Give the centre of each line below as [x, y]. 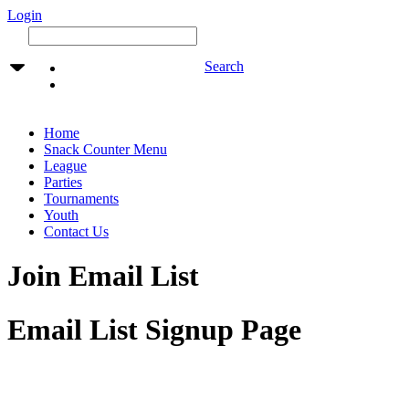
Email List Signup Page [154, 329]
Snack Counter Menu [105, 149]
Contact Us [76, 231]
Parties [63, 182]
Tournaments [81, 199]
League [65, 166]
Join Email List [103, 276]
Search [224, 66]
